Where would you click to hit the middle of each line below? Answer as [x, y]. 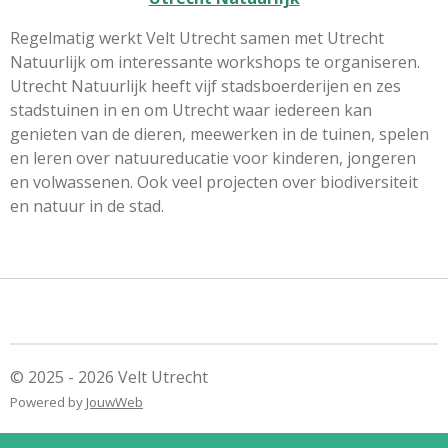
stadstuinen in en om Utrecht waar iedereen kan [191, 109]
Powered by [48, 402]
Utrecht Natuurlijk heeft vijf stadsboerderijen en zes [205, 85]
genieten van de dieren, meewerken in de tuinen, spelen [219, 133]
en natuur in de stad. [89, 205]
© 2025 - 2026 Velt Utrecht [109, 377]
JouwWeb [114, 402]
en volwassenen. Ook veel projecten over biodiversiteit [214, 181]
